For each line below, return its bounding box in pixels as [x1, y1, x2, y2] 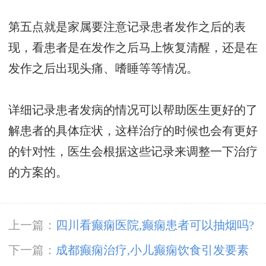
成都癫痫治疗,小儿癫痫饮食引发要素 [56, 243, 249, 256]
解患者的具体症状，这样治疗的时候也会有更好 [8, 125, 258, 138]
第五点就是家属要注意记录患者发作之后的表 [8, 21, 246, 34]
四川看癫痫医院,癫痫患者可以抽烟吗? [56, 218, 254, 232]
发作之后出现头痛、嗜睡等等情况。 [8, 62, 198, 75]
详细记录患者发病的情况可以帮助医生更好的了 [8, 104, 258, 117]
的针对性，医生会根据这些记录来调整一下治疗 [8, 145, 258, 159]
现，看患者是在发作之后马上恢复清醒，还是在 [8, 42, 258, 55]
